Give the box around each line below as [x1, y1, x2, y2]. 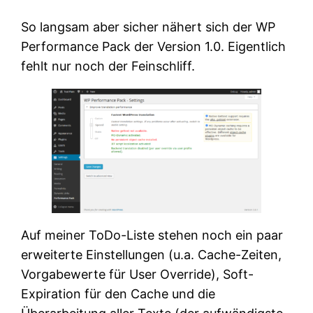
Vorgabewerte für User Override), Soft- [21, 266, 254, 282]
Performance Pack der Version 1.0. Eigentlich [21, 38, 286, 54]
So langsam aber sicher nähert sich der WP [21, 19, 276, 34]
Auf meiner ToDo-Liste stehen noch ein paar [21, 227, 284, 242]
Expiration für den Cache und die [21, 286, 216, 301]
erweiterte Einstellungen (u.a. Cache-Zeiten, [21, 247, 282, 262]
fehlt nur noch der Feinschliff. [21, 58, 196, 73]
